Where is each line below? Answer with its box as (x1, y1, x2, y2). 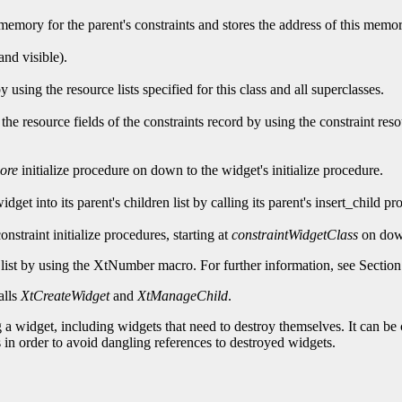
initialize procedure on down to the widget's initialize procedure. (18, 162, 383, 179)
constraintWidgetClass (232, 227, 358, 243)
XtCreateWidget (21, 288, 109, 304)
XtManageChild (137, 288, 228, 304)
